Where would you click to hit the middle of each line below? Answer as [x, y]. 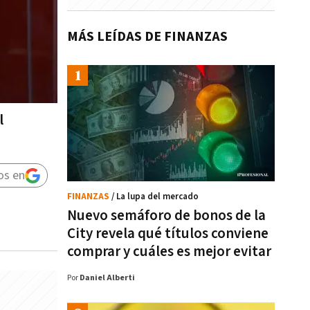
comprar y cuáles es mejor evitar [169, 252]
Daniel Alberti [107, 278]
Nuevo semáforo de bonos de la [166, 216]
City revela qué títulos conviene [168, 234]
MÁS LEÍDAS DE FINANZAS [147, 37]
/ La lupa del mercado [155, 197]
